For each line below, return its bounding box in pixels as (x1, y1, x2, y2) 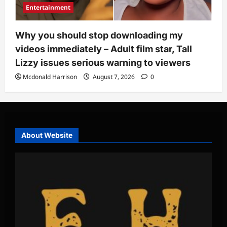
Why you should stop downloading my (15, 30, 183, 41)
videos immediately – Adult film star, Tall (15, 44, 192, 54)
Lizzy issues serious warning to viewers (15, 57, 191, 68)
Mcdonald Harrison (23, 72, 77, 81)
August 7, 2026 (91, 72, 136, 81)
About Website (21, 130, 72, 139)
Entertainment (26, 3, 70, 12)
